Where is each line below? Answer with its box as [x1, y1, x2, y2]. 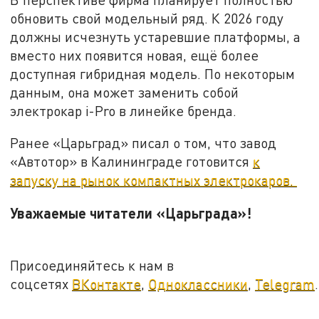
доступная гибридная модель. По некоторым [10, 65, 296, 82]
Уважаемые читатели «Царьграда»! [10, 204, 252, 221]
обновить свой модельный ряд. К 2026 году [10, 9, 284, 26]
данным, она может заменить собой [10, 83, 239, 100]
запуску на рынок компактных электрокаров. [10, 172, 298, 189]
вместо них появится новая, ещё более [10, 46, 259, 63]
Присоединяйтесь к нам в [10, 256, 174, 273]
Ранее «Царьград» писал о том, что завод [10, 135, 277, 152]
